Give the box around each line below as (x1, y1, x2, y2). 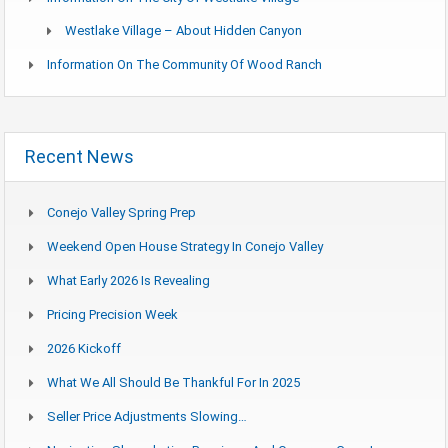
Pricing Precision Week (47, 306, 178, 322)
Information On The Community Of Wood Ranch (47, 56, 322, 72)
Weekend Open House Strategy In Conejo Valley (47, 238, 323, 254)
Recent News (25, 145, 134, 167)
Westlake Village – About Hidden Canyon (65, 22, 302, 38)
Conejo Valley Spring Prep (47, 204, 196, 220)
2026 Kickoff (47, 340, 121, 356)
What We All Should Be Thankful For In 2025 (47, 374, 300, 390)
